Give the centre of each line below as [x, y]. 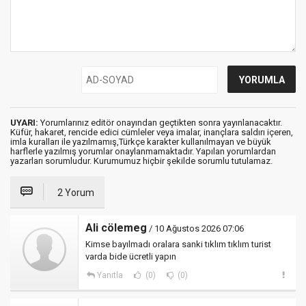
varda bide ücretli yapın [131, 257]
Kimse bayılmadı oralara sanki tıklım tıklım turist [178, 245]
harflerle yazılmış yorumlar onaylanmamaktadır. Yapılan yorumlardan [143, 152]
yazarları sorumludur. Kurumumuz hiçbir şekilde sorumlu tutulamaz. [141, 161]
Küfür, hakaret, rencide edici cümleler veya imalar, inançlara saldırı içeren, [152, 133]
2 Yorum [76, 193]
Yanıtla [110, 276]
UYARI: [24, 123]
